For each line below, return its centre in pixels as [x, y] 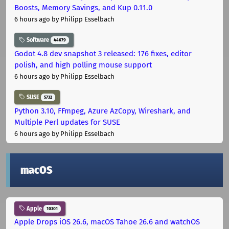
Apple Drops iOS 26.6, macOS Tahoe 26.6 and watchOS [107, 222]
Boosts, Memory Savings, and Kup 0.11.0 [83, 8]
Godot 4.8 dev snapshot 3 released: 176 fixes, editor [103, 53]
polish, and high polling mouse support [83, 65]
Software [38, 40]
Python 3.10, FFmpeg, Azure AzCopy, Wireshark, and [102, 111]
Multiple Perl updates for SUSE [67, 122]
